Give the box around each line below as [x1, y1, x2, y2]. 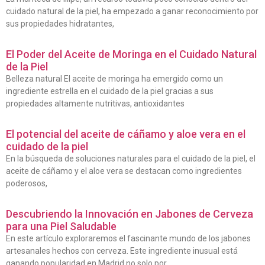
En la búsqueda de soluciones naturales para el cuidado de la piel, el [6, 153, 256, 163]
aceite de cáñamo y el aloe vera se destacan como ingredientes [6, 166, 242, 176]
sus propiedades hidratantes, [6, 18, 114, 28]
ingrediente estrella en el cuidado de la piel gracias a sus [6, 86, 214, 96]
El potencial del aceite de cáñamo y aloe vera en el [6, 127, 245, 140]
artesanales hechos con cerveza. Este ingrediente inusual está [6, 245, 238, 256]
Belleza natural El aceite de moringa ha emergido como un [6, 73, 223, 83]
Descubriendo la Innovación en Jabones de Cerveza [6, 207, 253, 220]
